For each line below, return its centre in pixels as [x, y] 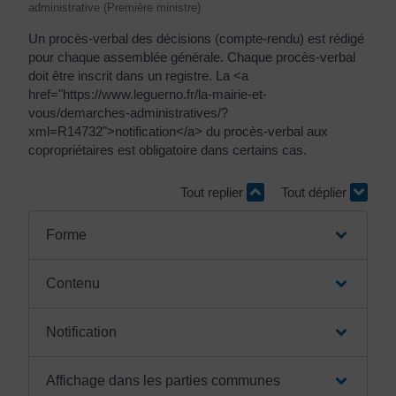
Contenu [72, 283]
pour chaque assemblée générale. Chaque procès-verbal [192, 57]
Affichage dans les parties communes [163, 381]
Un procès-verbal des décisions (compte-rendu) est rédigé [196, 38]
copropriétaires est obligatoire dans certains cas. [168, 150]
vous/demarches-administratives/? [128, 113]
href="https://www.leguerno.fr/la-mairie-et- [148, 94]
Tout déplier [316, 192]
